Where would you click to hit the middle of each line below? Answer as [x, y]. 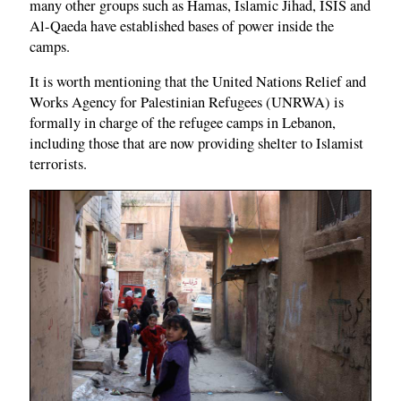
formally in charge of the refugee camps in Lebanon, [183, 123]
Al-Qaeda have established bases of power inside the [182, 26]
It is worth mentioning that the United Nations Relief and [198, 82]
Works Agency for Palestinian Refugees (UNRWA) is [187, 102]
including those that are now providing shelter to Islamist [196, 144]
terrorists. [58, 164]
